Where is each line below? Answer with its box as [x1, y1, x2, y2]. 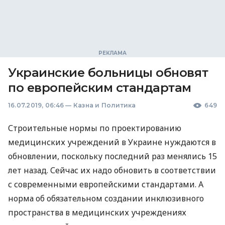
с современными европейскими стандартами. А [8, 179, 203, 190]
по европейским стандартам [8, 80, 191, 95]
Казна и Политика [73, 101, 136, 109]
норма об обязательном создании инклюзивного [8, 193, 204, 204]
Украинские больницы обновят [8, 65, 208, 80]
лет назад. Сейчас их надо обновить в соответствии [8, 165, 216, 176]
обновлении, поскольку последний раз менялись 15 [8, 151, 217, 162]
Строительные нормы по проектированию [8, 123, 181, 134]
